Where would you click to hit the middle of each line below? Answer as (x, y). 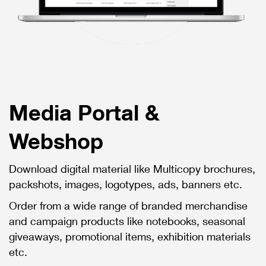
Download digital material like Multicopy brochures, (132, 169)
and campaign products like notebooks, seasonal (127, 221)
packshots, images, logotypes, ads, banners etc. (126, 184)
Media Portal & (84, 113)
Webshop (56, 141)
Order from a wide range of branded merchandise (128, 206)
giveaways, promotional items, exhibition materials (130, 237)
